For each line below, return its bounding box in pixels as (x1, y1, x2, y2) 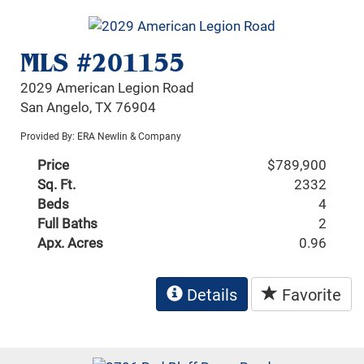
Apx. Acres (37, 233, 104, 253)
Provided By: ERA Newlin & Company (20, 129, 182, 143)
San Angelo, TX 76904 (20, 97, 157, 117)
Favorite (278, 284, 341, 305)
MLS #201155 (20, 46, 185, 80)
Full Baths (37, 214, 98, 233)
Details (183, 284, 237, 305)
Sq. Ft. (37, 175, 76, 194)
